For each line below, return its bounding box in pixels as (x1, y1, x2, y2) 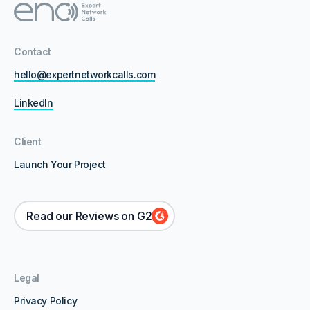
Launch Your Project (14, 158, 107, 171)
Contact (14, 46, 52, 58)
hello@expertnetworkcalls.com (14, 69, 156, 81)
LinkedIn (14, 97, 53, 109)
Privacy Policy (14, 295, 77, 307)
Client (14, 136, 42, 148)
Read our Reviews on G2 (26, 209, 152, 224)
